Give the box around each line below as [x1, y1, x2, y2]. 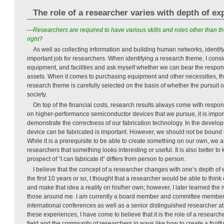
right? [27, 35, 42, 42]
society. [27, 90, 47, 98]
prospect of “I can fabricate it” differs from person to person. [27, 155, 185, 162]
